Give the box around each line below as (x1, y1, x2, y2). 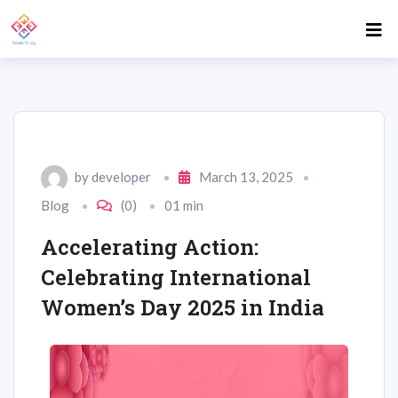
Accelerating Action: (41, 233, 259, 262)
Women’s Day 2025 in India (41, 293, 324, 322)
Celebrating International (41, 263, 311, 292)
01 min (164, 197, 203, 214)
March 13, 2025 (199, 169, 293, 185)
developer (92, 169, 151, 185)
